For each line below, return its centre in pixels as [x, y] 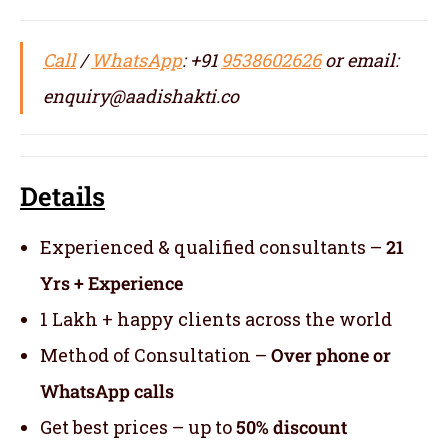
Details [62, 195]
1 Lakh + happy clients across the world [216, 318]
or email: [360, 59]
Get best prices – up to [138, 426]
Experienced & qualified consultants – [213, 246]
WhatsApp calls [107, 390]
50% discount [291, 426]
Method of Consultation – [155, 354]
